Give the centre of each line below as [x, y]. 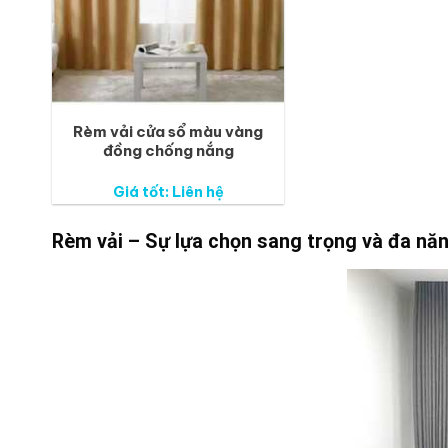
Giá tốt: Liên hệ [168, 192]
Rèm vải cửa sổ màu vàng [168, 131]
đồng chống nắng [168, 150]
